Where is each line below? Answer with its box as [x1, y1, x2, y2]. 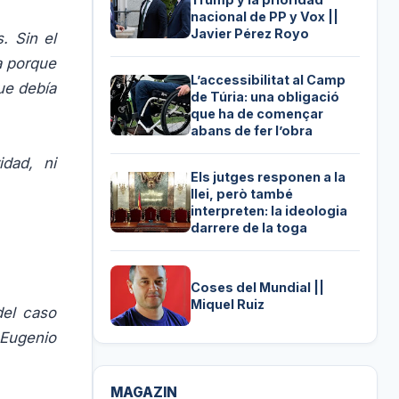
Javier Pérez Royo [191, 25, 310, 41]
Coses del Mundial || [191, 279, 325, 295]
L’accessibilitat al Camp [191, 71, 346, 87]
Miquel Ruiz [191, 296, 265, 312]
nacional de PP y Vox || [191, 8, 339, 24]
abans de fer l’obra [191, 122, 313, 138]
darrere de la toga [191, 219, 308, 235]
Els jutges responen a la [191, 168, 346, 184]
